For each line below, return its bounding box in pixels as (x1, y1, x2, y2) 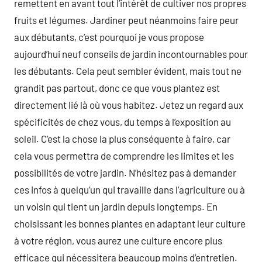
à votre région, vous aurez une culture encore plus (14, 235, 222, 246)
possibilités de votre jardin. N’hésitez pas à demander (14, 167, 236, 178)
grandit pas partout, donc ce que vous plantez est (14, 82, 220, 94)
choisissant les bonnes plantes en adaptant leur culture (14, 218, 246, 229)
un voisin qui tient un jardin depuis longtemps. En (14, 201, 218, 212)
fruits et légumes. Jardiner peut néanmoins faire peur (14, 14, 239, 26)
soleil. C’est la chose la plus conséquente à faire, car (14, 133, 230, 144)
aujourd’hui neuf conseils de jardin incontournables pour (14, 48, 248, 60)
